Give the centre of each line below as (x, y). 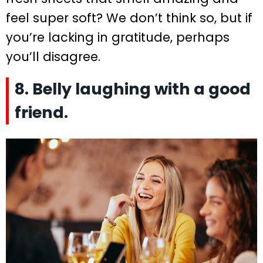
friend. (41, 112)
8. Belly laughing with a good (133, 89)
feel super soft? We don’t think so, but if (129, 18)
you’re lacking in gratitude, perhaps (118, 37)
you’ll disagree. (53, 56)
